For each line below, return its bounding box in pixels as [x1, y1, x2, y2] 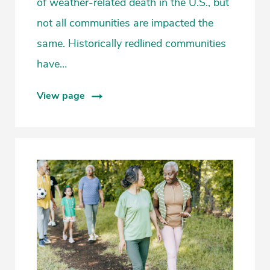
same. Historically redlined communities [37, 36, 226, 51]
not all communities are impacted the [37, 15, 213, 30]
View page [37, 89, 85, 102]
